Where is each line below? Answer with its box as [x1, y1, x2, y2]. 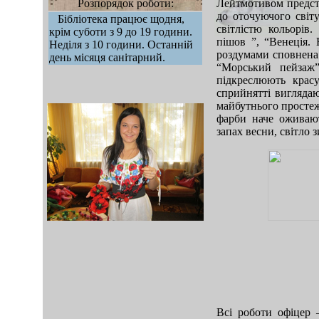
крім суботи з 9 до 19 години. [49, 26, 192, 38]
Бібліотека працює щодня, [49, 13, 184, 25]
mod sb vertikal [47, 200, 122, 212]
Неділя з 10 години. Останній [49, 38, 193, 51]
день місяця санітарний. [49, 51, 165, 63]
